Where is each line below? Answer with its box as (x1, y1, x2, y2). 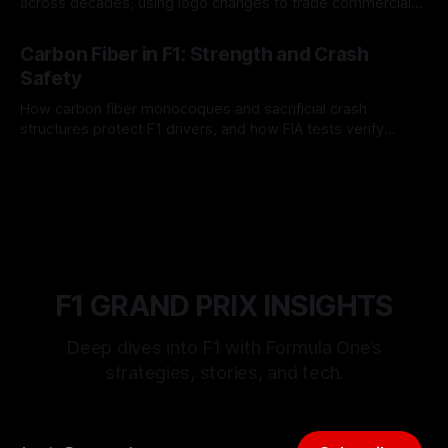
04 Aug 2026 (20, 25, 98, 41)
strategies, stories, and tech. (104, 362, 344, 383)
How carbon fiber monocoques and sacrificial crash (20, 99, 367, 118)
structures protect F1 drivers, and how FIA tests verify (20, 119, 384, 138)
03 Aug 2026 (20, 151, 98, 167)
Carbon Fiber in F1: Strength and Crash (20, 42, 369, 66)
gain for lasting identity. (20, 13, 177, 32)
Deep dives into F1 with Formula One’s (66, 337, 382, 358)
